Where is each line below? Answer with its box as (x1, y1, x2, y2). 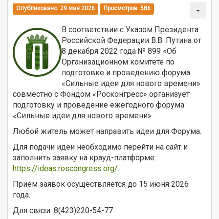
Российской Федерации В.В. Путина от (62, 35, 201, 45)
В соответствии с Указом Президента (62, 24, 198, 34)
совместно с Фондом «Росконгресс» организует (13, 89, 190, 99)
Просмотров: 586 (103, 5, 151, 12)
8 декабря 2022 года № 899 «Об (62, 46, 176, 56)
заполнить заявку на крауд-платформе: (13, 153, 156, 162)
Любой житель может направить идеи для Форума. (13, 126, 201, 136)
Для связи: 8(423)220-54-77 (13, 205, 113, 215)
